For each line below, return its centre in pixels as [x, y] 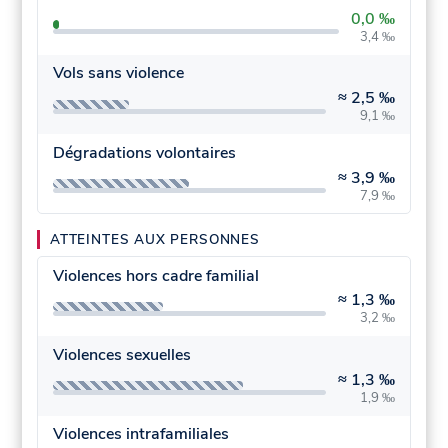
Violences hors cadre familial [155, 275]
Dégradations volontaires [144, 152]
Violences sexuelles [121, 354]
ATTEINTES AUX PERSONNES [155, 240]
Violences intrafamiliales [140, 434]
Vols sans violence [118, 73]
